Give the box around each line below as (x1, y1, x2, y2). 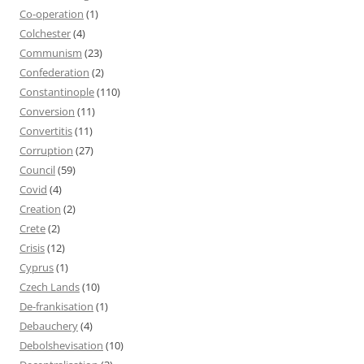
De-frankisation (19, 298, 93, 314)
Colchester (19, 25, 71, 41)
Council (19, 162, 55, 177)
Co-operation (19, 6, 84, 21)
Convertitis (19, 123, 72, 138)
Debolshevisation (19, 337, 103, 353)
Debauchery (19, 318, 78, 333)
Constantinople (19, 84, 94, 99)
